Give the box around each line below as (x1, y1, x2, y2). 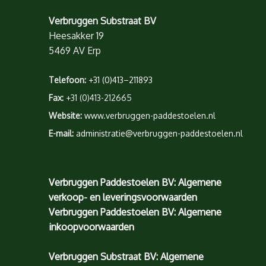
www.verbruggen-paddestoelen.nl (84, 110, 216, 121)
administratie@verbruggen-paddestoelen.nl (76, 128, 243, 138)
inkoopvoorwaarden (49, 220, 134, 233)
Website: (49, 110, 82, 121)
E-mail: (49, 128, 74, 138)
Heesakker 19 (49, 30, 104, 42)
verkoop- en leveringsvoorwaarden (49, 191, 197, 203)
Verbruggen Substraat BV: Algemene (49, 251, 204, 263)
